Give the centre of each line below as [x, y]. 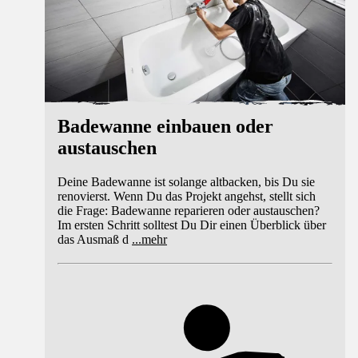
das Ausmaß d [93, 240]
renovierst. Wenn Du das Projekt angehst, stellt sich [187, 197]
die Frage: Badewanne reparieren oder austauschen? [189, 211]
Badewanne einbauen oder [165, 127]
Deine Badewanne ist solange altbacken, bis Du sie [186, 182]
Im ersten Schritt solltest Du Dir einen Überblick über [192, 225]
